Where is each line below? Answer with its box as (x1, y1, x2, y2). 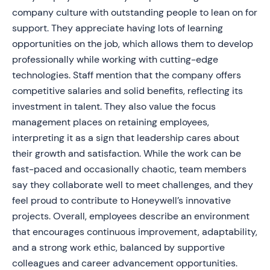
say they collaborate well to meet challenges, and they (12, 178, 253, 191)
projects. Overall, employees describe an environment (12, 210, 250, 222)
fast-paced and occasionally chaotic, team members (12, 163, 246, 175)
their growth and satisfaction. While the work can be (12, 147, 241, 160)
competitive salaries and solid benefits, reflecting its (12, 84, 243, 97)
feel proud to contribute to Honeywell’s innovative (12, 194, 231, 207)
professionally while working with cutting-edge (12, 53, 218, 66)
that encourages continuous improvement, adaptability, (12, 225, 257, 238)
